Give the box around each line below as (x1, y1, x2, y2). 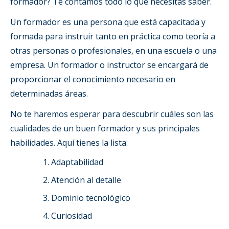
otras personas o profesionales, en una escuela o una (10, 44, 217, 56)
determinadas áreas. (10, 87, 88, 99)
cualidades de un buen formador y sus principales (10, 122, 200, 134)
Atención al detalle (51, 174, 121, 186)
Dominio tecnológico (51, 192, 130, 203)
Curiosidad (51, 210, 92, 221)
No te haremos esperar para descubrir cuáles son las (10, 108, 214, 120)
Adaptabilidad (51, 156, 103, 168)
